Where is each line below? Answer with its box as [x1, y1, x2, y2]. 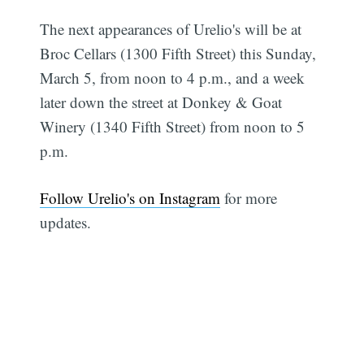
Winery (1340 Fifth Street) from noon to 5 [40, 115, 305, 136]
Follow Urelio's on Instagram [40, 188, 221, 209]
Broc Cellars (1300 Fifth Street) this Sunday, [40, 42, 317, 63]
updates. [40, 212, 92, 233]
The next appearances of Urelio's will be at [40, 18, 302, 39]
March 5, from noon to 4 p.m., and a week [40, 67, 305, 88]
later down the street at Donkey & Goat [40, 91, 283, 112]
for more [220, 188, 278, 209]
